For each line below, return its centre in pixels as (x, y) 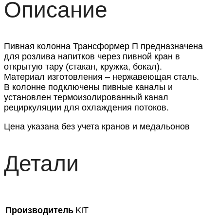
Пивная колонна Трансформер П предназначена (103, 46)
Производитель (39, 210)
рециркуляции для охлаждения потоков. (86, 108)
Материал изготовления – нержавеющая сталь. (101, 77)
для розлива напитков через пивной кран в (92, 57)
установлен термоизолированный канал (86, 98)
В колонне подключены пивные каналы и (88, 87)
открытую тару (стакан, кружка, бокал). (83, 67)
